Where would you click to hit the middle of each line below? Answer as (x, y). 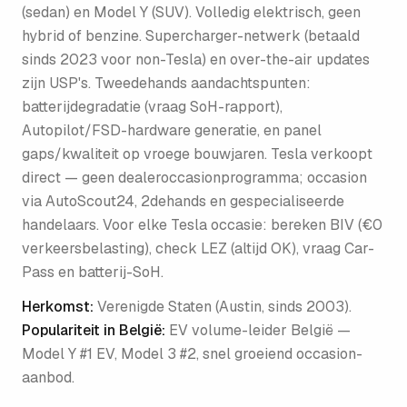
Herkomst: (58, 307)
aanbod (47, 377)
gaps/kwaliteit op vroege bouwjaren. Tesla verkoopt (197, 154)
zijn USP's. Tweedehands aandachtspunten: (166, 83)
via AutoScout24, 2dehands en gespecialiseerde (183, 201)
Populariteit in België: (94, 330)
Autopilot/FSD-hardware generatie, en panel (172, 130)
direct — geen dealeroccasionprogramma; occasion (194, 178)
